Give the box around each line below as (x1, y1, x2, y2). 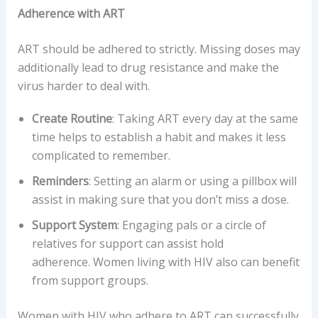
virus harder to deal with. (17, 78, 150, 94)
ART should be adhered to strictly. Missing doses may (17, 41, 300, 57)
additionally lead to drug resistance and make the (17, 60, 279, 76)
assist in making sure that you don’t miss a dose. (31, 192, 289, 208)
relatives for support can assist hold (31, 236, 224, 252)
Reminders (31, 173, 89, 190)
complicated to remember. (31, 148, 170, 164)
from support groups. (31, 273, 148, 289)
